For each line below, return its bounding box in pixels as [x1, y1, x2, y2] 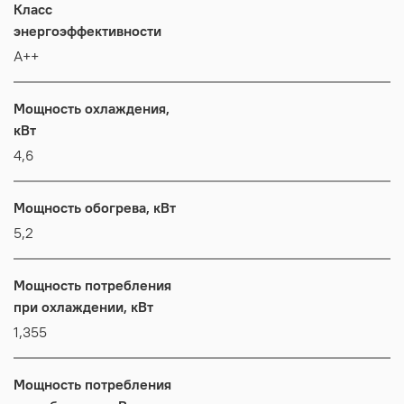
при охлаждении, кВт [14, 297, 153, 316]
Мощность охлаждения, [14, 98, 170, 117]
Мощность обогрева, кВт [14, 197, 176, 216]
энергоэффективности [14, 21, 161, 40]
